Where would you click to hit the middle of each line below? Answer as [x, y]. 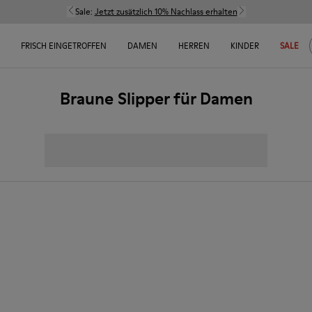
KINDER [244, 46]
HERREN [194, 46]
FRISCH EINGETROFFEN [63, 46]
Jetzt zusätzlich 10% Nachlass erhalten [166, 11]
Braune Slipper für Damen [156, 99]
